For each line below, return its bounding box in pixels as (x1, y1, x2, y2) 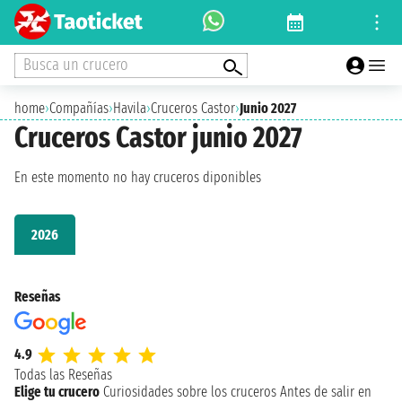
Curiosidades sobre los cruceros (103, 382, 276, 400)
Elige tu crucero (14, 382, 100, 400)
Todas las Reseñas (14, 365, 112, 383)
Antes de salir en (280, 382, 371, 400)
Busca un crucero (23, 54, 128, 74)
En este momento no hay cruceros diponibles (14, 169, 261, 187)
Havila (113, 100, 146, 117)
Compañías (49, 100, 109, 117)
